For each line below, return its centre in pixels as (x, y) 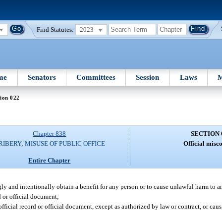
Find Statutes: (55, 29)
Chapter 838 (50, 134)
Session (148, 77)
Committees (96, 77)
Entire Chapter (50, 160)
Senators (42, 77)
